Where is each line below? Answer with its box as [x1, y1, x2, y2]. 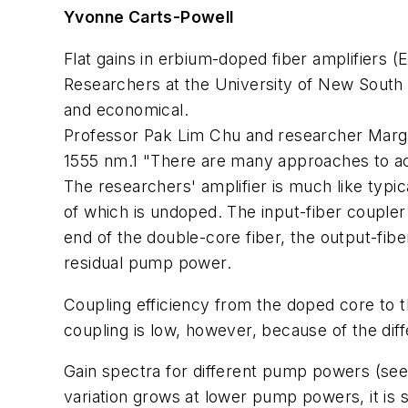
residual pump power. [64, 252, 231, 272]
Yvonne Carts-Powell [64, 7, 234, 27]
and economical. [64, 99, 189, 119]
